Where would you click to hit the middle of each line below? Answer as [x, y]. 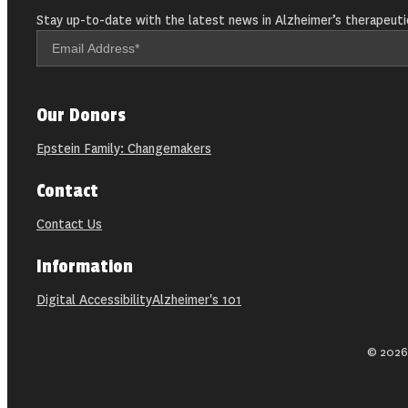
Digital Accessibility [94, 300]
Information [85, 266]
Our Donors [81, 115]
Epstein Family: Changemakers [124, 148]
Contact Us [69, 224]
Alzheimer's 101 [197, 300]
